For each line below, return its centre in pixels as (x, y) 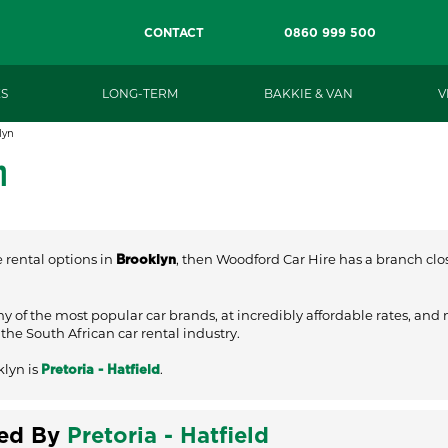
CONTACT (174, 32)
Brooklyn (146, 260)
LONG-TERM (140, 93)
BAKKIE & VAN (308, 93)
